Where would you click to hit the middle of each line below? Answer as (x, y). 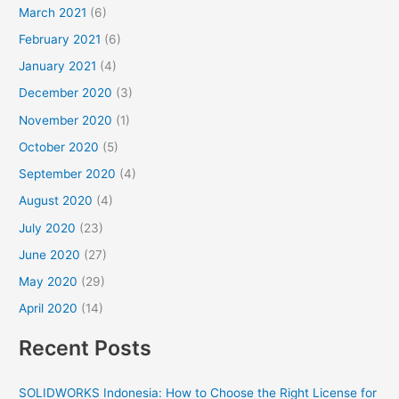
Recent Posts (85, 347)
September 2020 (68, 174)
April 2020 (49, 309)
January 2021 (58, 66)
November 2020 (66, 120)
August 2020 (56, 201)
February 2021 (60, 39)
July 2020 (48, 228)
